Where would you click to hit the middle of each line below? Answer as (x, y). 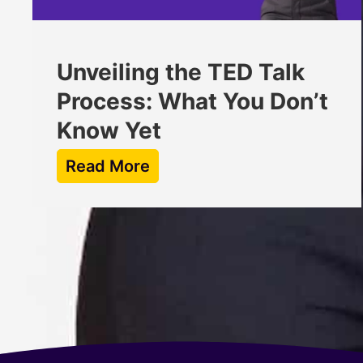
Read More (108, 166)
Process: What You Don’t (192, 101)
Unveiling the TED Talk (181, 72)
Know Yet (109, 130)
